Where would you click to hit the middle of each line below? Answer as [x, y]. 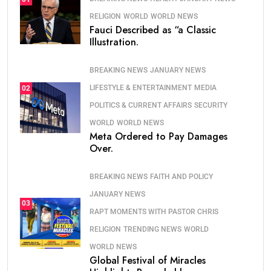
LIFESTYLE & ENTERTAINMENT [141, 88]
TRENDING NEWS [152, 230]
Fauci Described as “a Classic [153, 30]
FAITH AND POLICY [181, 177]
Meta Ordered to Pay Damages [158, 137]
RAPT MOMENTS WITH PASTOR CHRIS [154, 212]
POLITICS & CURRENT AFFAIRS [141, 106]
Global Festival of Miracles [148, 261]
